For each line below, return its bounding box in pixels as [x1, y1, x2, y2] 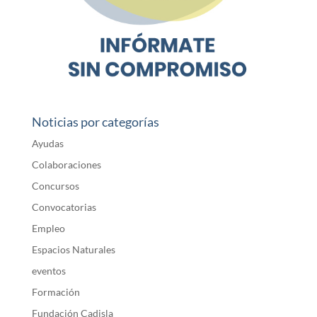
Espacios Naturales [31, 243, 115, 256]
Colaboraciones [31, 158, 101, 171]
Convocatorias [31, 201, 96, 214]
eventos [31, 265, 66, 277]
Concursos [31, 180, 79, 192]
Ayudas [31, 137, 64, 150]
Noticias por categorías [31, 114, 159, 130]
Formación [31, 286, 80, 299]
